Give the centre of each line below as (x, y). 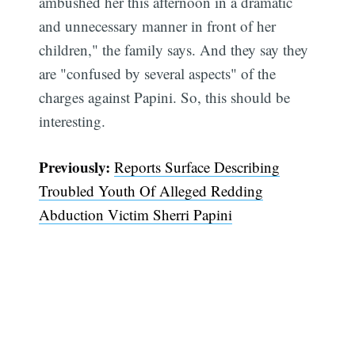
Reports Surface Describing (197, 167)
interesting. (73, 120)
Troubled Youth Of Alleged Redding (151, 191)
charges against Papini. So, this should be (165, 97)
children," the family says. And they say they (174, 49)
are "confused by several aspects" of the (158, 73)
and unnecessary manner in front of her (158, 25)
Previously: (75, 167)
